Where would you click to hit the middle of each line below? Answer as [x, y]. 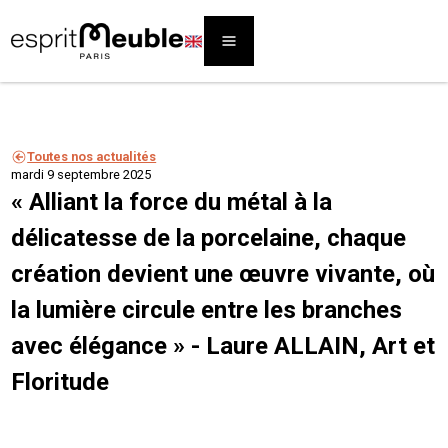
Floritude [60, 382]
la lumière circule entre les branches [207, 310]
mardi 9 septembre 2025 [81, 174]
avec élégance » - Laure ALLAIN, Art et [223, 346]
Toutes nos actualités [92, 156]
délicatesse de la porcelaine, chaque [209, 238]
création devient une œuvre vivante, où [223, 274]
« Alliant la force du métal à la [172, 202]
